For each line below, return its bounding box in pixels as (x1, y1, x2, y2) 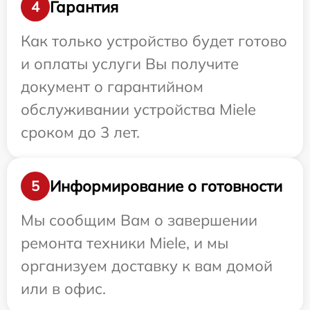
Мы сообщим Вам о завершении (21, 210, 257, 230)
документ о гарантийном (21, 77, 203, 96)
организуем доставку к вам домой (21, 256, 273, 275)
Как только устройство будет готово (21, 31, 287, 51)
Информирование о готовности (50, 176, 282, 196)
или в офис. (21, 279, 106, 298)
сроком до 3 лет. (21, 122, 140, 142)
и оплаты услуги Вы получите (21, 54, 239, 73)
